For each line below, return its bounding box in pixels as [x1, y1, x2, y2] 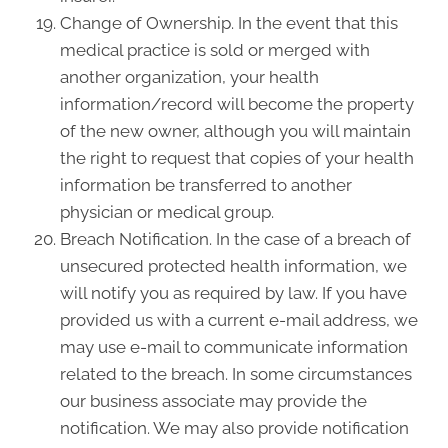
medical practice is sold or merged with [60, 40, 370, 60]
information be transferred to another [60, 175, 352, 195]
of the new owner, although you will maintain [60, 121, 411, 141]
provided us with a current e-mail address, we [60, 310, 418, 330]
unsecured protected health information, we [60, 256, 407, 276]
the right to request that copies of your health [60, 148, 414, 168]
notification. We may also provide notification [60, 418, 409, 438]
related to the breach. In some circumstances [60, 364, 412, 384]
